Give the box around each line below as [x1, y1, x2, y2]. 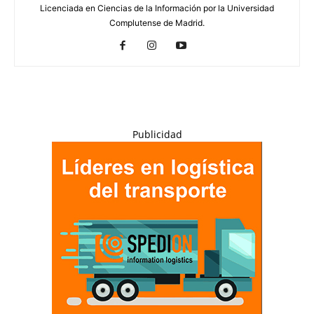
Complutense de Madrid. [109, 17, 205, 28]
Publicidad [132, 127, 182, 141]
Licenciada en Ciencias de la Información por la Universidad [40, 2, 274, 13]
